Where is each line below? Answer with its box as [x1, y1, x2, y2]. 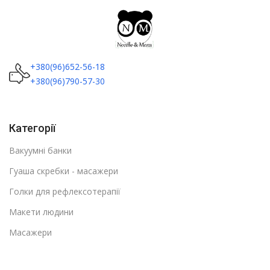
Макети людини [9, 206, 74, 218]
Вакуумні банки [9, 145, 72, 157]
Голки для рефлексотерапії [9, 186, 121, 198]
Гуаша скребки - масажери [9, 165, 118, 177]
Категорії [9, 122, 55, 135]
